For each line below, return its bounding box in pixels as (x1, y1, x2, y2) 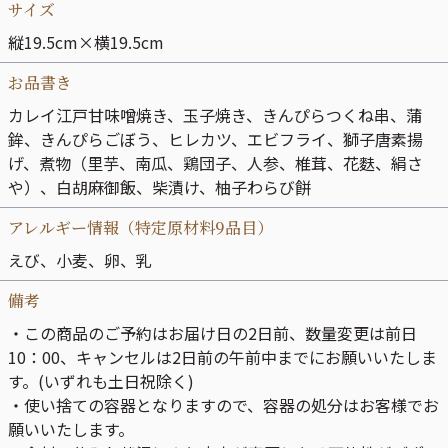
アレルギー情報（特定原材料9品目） (8, 216, 273, 239)
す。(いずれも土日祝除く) (8, 369, 194, 393)
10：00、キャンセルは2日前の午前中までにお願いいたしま (8, 345, 437, 369)
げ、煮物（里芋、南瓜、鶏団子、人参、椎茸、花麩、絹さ (8, 151, 423, 175)
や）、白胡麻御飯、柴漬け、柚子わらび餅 (8, 175, 311, 199)
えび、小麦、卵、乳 (8, 248, 152, 272)
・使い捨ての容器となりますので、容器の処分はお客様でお (8, 393, 439, 417)
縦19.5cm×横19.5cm (8, 30, 164, 54)
